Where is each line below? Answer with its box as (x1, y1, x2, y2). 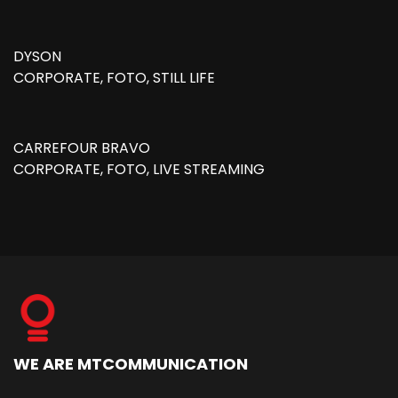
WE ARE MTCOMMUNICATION (13, 353, 248, 376)
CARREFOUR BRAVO (13, 138, 150, 159)
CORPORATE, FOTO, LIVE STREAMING (13, 159, 265, 180)
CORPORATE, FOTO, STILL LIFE (13, 68, 215, 89)
